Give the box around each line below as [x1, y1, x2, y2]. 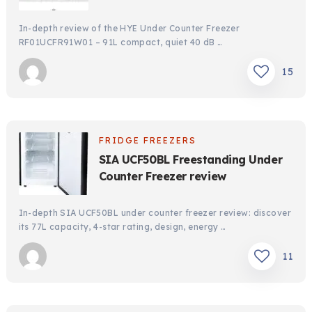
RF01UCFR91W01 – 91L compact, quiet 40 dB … [18, 37, 223, 48]
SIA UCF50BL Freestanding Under [98, 153, 283, 167]
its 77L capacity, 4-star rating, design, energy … [18, 221, 226, 233]
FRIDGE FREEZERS [98, 135, 196, 146]
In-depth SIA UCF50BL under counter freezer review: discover [18, 208, 292, 219]
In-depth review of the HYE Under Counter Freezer [18, 23, 240, 34]
